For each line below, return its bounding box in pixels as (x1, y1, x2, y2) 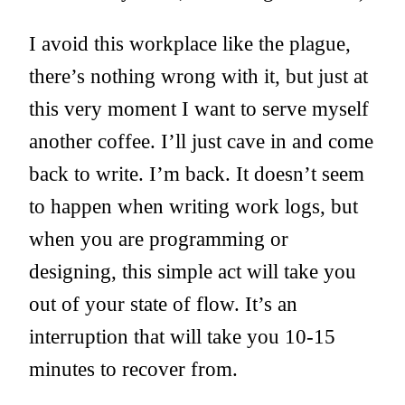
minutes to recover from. (29, 357, 238, 381)
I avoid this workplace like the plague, (29, 32, 351, 56)
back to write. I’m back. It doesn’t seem (29, 162, 364, 186)
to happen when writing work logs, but (29, 194, 358, 219)
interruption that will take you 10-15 (29, 325, 335, 349)
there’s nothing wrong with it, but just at (29, 64, 368, 89)
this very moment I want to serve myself (29, 97, 369, 121)
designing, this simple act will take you (29, 259, 356, 284)
